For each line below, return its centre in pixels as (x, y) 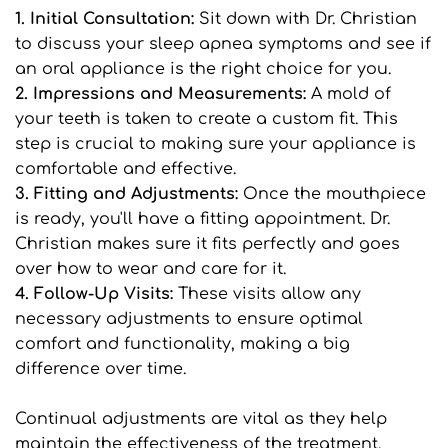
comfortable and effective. (125, 169)
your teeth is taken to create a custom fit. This (206, 119)
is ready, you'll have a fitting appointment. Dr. (202, 219)
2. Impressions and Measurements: (160, 94)
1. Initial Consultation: (107, 19)
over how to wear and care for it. (150, 269)
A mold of (348, 94)
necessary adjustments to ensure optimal (189, 319)
